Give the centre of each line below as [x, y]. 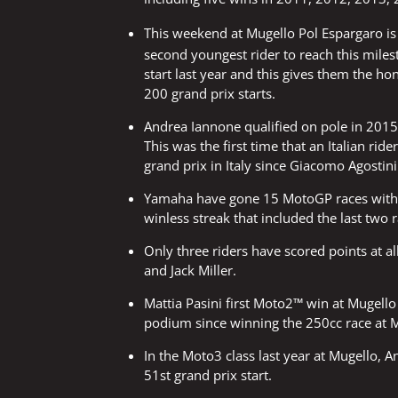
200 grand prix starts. [210, 93]
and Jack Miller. [190, 270]
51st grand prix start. [208, 374]
